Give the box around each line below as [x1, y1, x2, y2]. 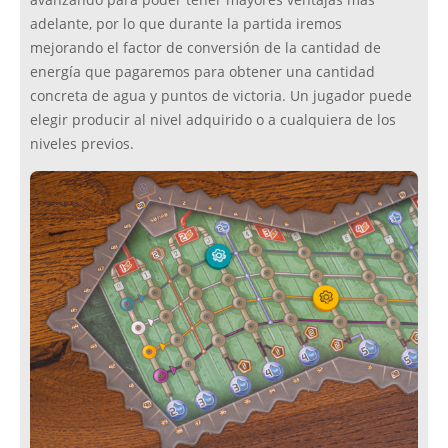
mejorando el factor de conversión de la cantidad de [30, 39, 381, 58]
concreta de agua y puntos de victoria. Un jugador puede [30, 87, 412, 106]
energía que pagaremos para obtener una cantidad [30, 63, 375, 82]
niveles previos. [30, 135, 134, 154]
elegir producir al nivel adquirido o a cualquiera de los [30, 111, 396, 130]
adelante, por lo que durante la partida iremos [30, 15, 342, 34]
